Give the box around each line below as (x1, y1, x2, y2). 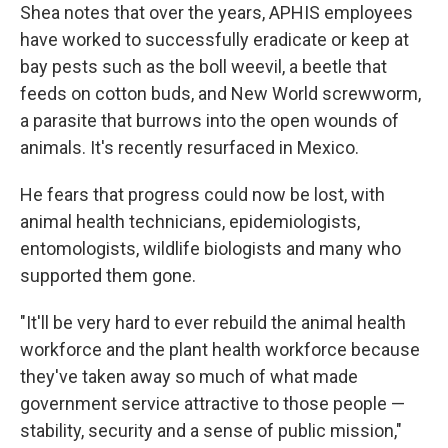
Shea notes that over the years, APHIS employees (20, 2, 413, 23)
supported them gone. (20, 265, 196, 286)
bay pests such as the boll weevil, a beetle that (20, 56, 387, 77)
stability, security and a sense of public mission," (20, 420, 402, 441)
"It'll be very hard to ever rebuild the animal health (20, 312, 406, 333)
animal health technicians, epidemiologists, (20, 211, 360, 232)
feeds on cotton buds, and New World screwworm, (20, 83, 421, 104)
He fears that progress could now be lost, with (20, 184, 385, 205)
